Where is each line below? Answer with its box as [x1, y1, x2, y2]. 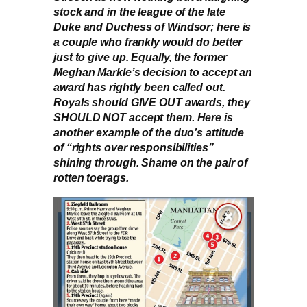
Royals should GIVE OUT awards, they [53, 96, 250, 109]
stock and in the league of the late [53, 5, 225, 19]
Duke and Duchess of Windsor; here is [53, 21, 251, 34]
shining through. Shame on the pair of [53, 156, 248, 169]
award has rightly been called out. [53, 81, 225, 94]
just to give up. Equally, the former [53, 51, 228, 64]
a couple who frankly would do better [53, 36, 243, 49]
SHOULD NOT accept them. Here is [53, 111, 233, 124]
